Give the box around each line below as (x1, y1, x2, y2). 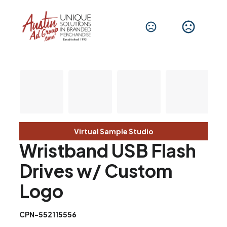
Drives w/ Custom (19, 160, 173, 182)
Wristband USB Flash (19, 139, 197, 162)
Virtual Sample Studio (73, 127, 154, 136)
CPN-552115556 (19, 210, 77, 219)
